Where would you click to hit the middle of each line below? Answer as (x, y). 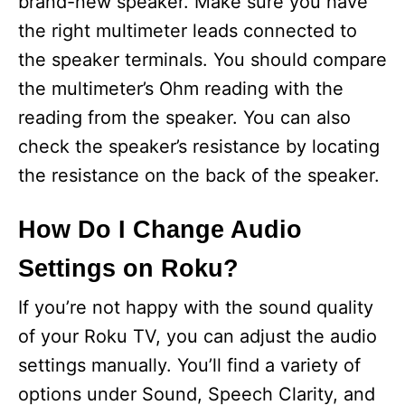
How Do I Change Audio (160, 230)
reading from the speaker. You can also (184, 118)
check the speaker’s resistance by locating (199, 146)
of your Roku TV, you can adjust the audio (198, 336)
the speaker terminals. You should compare (202, 60)
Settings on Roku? (128, 268)
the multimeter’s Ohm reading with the (181, 89)
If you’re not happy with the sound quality (196, 307)
